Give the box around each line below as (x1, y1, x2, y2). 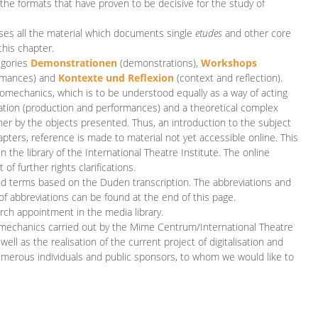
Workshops (201, 56, 257, 70)
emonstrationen (38, 56, 117, 70)
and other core (222, 26, 291, 40)
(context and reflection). (177, 71, 283, 85)
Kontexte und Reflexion (58, 71, 174, 85)
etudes (195, 26, 222, 40)
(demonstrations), (120, 56, 201, 70)
